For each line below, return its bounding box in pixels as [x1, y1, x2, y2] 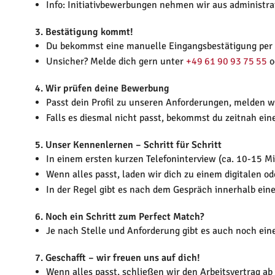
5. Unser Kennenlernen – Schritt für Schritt [35, 139, 222, 152]
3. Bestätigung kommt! [35, 26, 133, 39]
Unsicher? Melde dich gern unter [45, 55, 186, 68]
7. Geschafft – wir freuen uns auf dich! [35, 252, 200, 265]
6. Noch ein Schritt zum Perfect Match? [35, 211, 204, 223]
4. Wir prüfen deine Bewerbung [35, 82, 169, 95]
